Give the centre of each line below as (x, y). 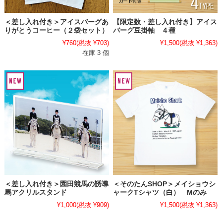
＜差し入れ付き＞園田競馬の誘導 (56, 184)
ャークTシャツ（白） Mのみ (160, 192)
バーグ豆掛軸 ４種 (144, 31)
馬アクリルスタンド (35, 192)
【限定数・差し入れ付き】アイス (165, 22)
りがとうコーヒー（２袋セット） (56, 31)
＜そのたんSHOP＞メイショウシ (165, 184)
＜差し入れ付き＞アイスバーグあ (56, 22)
